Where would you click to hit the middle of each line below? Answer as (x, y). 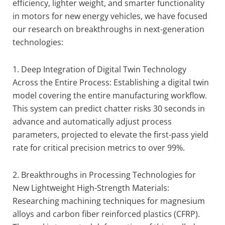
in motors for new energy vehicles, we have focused (110, 16)
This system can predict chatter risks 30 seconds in (109, 108)
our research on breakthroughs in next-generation (108, 29)
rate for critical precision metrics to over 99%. (99, 148)
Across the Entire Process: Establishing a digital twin (111, 82)
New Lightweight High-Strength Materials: (91, 188)
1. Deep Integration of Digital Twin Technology (99, 69)
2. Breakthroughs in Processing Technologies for (104, 175)
